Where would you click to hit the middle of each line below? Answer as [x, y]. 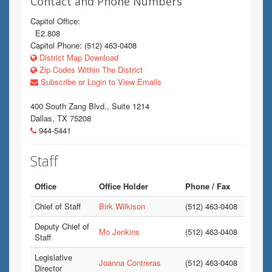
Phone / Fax [208, 186]
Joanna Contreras [130, 263]
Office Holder [124, 186]
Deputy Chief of [62, 226]
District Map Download [78, 57]
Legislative [53, 257]
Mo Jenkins [119, 232]
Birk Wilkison [122, 206]
